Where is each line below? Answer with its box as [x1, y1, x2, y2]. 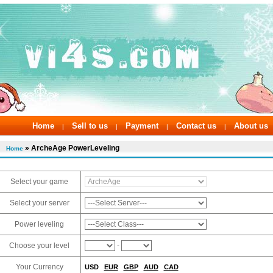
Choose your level [9, 241, 69, 250]
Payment [126, 121, 158, 130]
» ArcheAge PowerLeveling [23, 144, 119, 152]
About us [234, 121, 268, 130]
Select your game [10, 177, 68, 186]
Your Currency [15, 262, 63, 271]
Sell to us [72, 121, 108, 130]
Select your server [9, 198, 69, 207]
